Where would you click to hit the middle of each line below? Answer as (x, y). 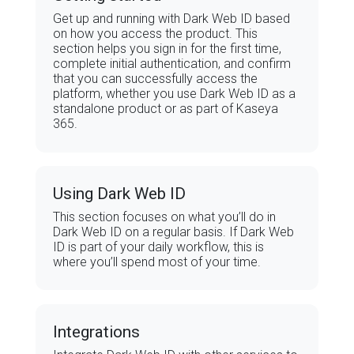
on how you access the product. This (156, 34)
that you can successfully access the (156, 79)
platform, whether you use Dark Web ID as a (175, 94)
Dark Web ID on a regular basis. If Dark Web (174, 232)
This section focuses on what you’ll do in (165, 217)
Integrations (97, 331)
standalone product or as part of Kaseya (166, 109)
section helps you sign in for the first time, (168, 49)
